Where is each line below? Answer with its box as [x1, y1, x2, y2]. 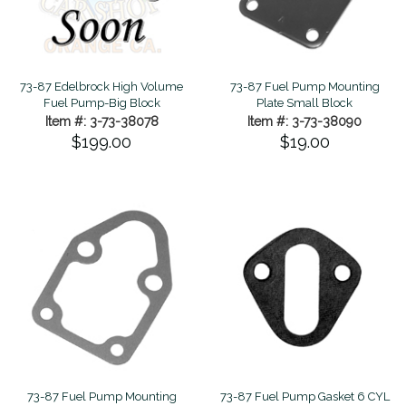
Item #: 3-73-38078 [44, 113, 159, 129]
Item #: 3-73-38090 [247, 113, 362, 129]
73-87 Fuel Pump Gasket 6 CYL [219, 389, 390, 403]
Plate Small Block [256, 95, 353, 110]
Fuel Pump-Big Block [43, 95, 160, 110]
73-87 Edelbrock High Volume [20, 79, 183, 93]
